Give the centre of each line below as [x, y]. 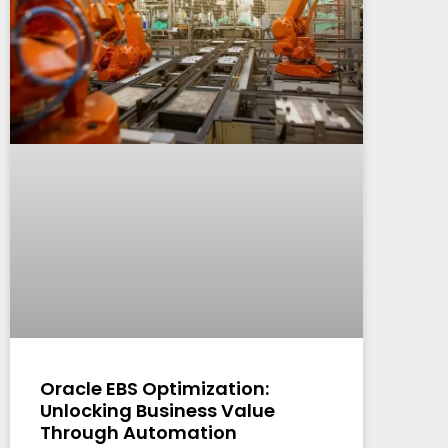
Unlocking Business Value [157, 410]
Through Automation [138, 432]
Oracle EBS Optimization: [154, 388]
